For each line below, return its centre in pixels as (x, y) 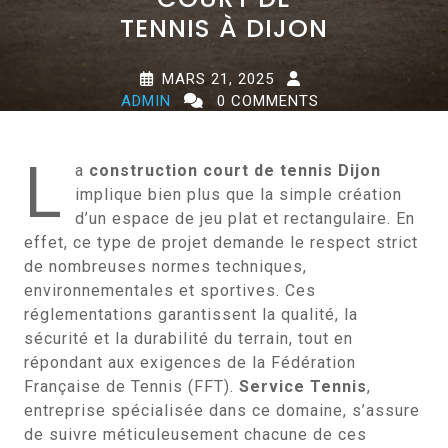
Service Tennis (303, 386)
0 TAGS (236, 123)
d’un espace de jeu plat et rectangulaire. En (245, 218)
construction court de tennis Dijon (235, 170)
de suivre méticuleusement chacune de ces (195, 434)
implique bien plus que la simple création (238, 194)
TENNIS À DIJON (224, 28)
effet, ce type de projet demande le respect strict (221, 242)
